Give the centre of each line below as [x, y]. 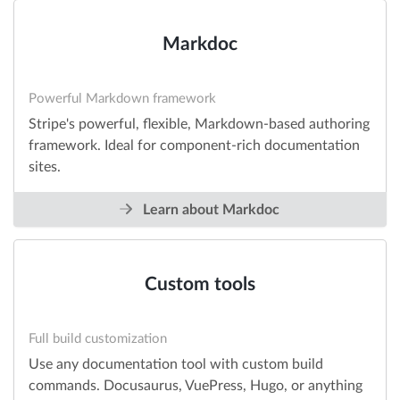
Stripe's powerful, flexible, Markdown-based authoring [199, 125]
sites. [45, 167]
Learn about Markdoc [210, 210]
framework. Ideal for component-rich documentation [194, 146]
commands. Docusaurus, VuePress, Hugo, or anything [196, 386]
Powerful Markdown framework [122, 99]
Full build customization [98, 339]
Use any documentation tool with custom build [176, 365]
